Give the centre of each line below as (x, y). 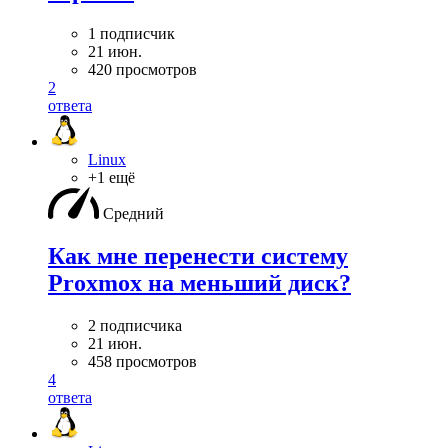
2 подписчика (135, 325)
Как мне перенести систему (198, 256)
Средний (133, 214)
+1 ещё (111, 178)
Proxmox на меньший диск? (199, 283)
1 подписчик (131, 34)
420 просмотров (142, 70)
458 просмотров (142, 361)
